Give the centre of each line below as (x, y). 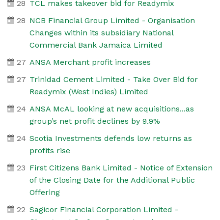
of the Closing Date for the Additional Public (112, 180)
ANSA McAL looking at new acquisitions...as (111, 109)
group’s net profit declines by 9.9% (95, 121)
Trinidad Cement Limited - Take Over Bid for (113, 79)
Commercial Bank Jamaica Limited (96, 45)
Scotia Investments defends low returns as (110, 138)
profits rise (50, 150)
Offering (44, 192)
